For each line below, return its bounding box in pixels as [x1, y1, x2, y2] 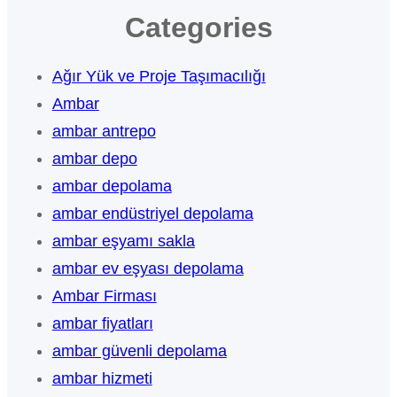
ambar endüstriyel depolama [51, 205, 253, 223]
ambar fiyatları [51, 315, 153, 333]
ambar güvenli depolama [51, 342, 227, 361]
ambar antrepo [51, 122, 156, 141]
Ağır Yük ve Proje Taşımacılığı [51, 67, 266, 86]
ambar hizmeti [51, 370, 152, 388]
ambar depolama [51, 177, 172, 196]
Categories [124, 12, 273, 44]
